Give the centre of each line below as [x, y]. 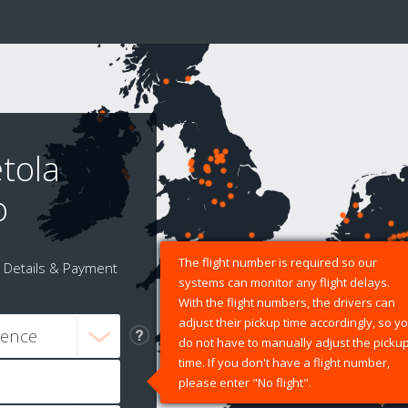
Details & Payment [60, 268]
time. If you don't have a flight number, [284, 363]
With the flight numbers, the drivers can [287, 303]
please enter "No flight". [245, 383]
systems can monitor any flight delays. [284, 283]
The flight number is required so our [278, 263]
